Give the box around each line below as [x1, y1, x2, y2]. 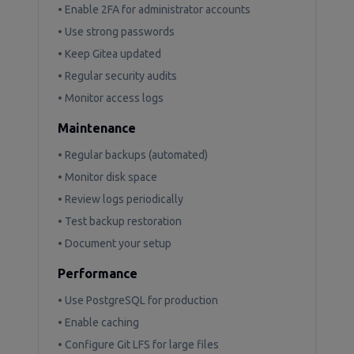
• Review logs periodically [58, 193, 183, 205]
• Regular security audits [58, 70, 177, 82]
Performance [58, 266, 137, 281]
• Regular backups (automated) [58, 149, 208, 161]
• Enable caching [58, 316, 139, 329]
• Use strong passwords [58, 25, 175, 38]
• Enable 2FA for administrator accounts [58, 3, 250, 16]
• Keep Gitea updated [58, 47, 161, 60]
